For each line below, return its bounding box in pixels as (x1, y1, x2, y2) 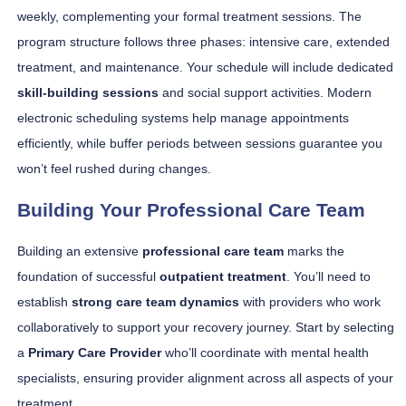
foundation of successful (17, 269, 159, 285)
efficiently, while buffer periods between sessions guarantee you (17, 136, 382, 151)
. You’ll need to (286, 269, 371, 285)
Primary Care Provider (28, 345, 161, 361)
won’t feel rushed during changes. (17, 161, 211, 177)
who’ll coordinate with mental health (161, 345, 369, 361)
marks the (284, 244, 344, 259)
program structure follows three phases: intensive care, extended (17, 34, 390, 50)
